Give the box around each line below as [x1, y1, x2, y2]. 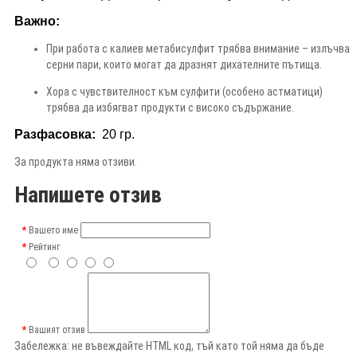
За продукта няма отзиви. [14, 155, 137, 168]
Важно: [14, 14, 60, 28]
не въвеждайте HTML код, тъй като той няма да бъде [69, 339, 324, 352]
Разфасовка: [14, 127, 96, 141]
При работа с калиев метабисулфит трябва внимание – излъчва [46, 41, 350, 55]
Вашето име [29, 224, 78, 236]
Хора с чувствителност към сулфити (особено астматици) [46, 84, 323, 98]
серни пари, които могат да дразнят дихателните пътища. [46, 57, 322, 71]
